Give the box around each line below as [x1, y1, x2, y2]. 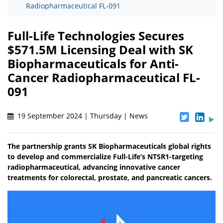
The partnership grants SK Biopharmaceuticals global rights [7, 141, 211, 151]
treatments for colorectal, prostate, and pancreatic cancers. [7, 173, 212, 183]
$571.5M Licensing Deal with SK [7, 41, 193, 58]
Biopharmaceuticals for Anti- [7, 55, 179, 72]
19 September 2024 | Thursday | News [15, 111, 148, 121]
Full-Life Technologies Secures [7, 27, 184, 44]
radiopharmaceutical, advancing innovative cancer [7, 162, 180, 172]
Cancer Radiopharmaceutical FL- [7, 69, 200, 86]
